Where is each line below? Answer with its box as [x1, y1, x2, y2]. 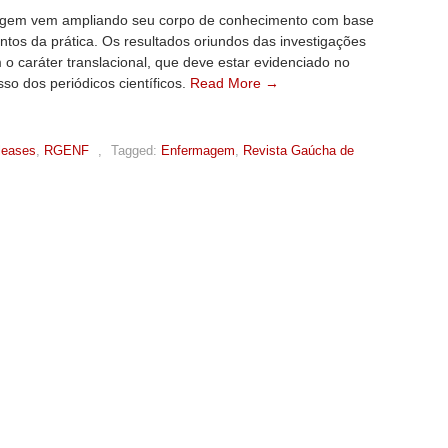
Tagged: [111, 143, 157, 158]
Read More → [190, 75, 279, 91]
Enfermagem [161, 143, 235, 158]
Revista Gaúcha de [243, 143, 354, 158]
